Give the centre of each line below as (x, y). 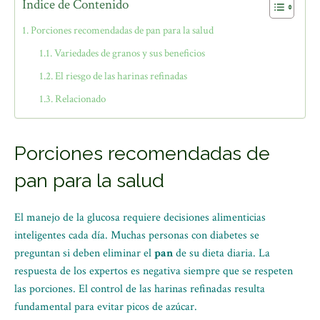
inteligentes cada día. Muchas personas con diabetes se (137, 235)
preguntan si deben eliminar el (84, 253)
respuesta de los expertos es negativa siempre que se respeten (154, 271)
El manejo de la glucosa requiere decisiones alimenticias (140, 217)
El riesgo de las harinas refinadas (121, 76)
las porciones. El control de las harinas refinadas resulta (140, 289)
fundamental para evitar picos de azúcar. (106, 307)
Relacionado (81, 99)
